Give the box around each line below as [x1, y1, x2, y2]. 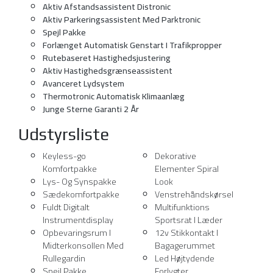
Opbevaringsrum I [43, 224, 111, 241]
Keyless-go [43, 147, 86, 165]
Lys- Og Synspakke [43, 173, 116, 190]
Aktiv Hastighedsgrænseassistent [43, 62, 172, 79]
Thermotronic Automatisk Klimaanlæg [43, 88, 185, 105]
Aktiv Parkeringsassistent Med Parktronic [43, 11, 200, 28]
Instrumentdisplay [43, 211, 113, 229]
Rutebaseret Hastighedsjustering [43, 49, 171, 66]
